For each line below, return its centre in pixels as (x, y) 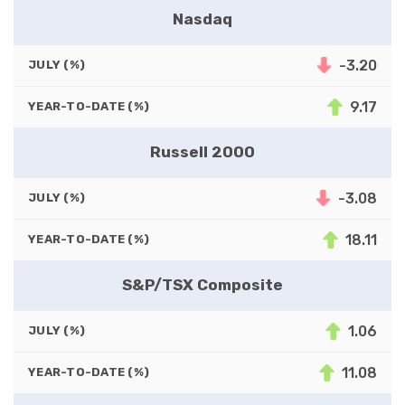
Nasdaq (202, 19)
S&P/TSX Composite (202, 284)
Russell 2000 (202, 151)
